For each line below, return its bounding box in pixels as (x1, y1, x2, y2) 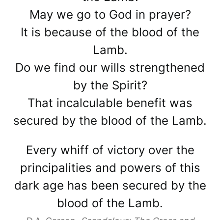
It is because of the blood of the (21, 25, 199, 40)
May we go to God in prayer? (29, 7, 191, 22)
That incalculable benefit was (27, 96, 192, 110)
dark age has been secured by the (14, 178, 206, 193)
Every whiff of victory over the (26, 143, 194, 158)
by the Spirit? (73, 78, 147, 93)
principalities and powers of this (20, 161, 200, 175)
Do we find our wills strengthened (15, 60, 205, 75)
